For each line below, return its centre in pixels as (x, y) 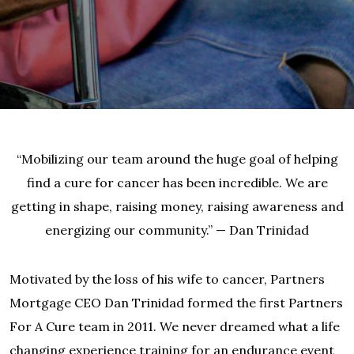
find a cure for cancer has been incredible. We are (177, 183)
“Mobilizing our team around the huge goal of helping (177, 159)
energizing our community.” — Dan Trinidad (177, 230)
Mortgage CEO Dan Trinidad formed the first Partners (176, 303)
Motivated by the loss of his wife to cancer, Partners (167, 279)
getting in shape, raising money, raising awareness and (177, 206)
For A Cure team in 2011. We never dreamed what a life (175, 326)
